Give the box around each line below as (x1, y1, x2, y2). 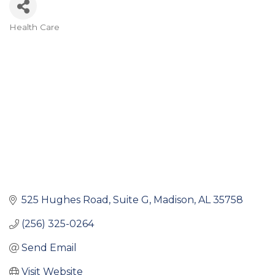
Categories (9, 28, 86, 47)
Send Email (21, 242, 77, 254)
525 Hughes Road (21, 194, 109, 206)
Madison (153, 194, 194, 206)
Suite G (113, 194, 149, 206)
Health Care (9, 22, 60, 33)
